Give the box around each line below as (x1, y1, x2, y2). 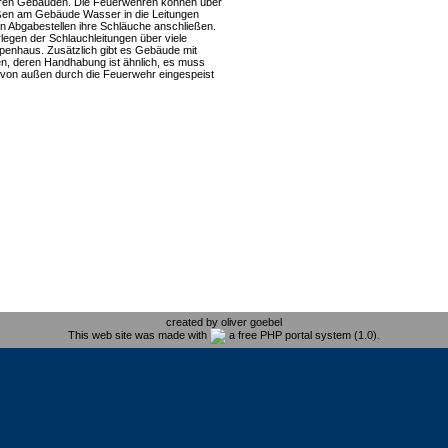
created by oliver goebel (166, 316, 282, 328)
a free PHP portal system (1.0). (226, 328, 380, 341)
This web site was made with (68, 328, 210, 341)
